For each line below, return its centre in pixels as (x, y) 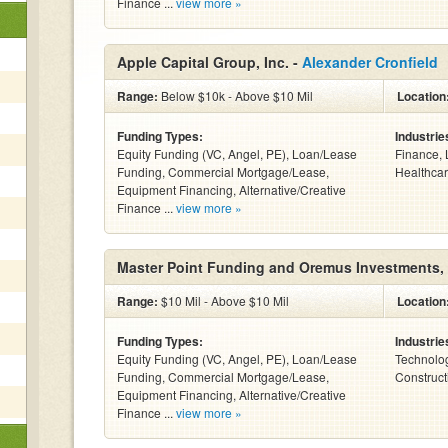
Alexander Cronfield (370, 62)
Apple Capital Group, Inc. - (209, 62)
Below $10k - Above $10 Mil (235, 95)
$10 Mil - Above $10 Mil (223, 300)
